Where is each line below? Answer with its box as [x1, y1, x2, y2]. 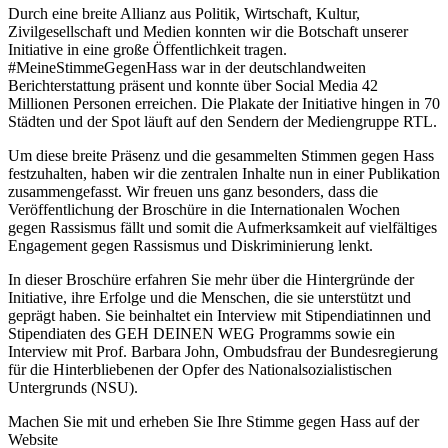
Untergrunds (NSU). [8, 379, 138, 397]
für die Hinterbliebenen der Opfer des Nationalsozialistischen [8, 361, 392, 379]
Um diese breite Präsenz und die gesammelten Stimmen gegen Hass [8, 147, 434, 165]
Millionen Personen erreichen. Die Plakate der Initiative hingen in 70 [8, 95, 440, 113]
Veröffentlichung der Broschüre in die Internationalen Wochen [8, 201, 400, 219]
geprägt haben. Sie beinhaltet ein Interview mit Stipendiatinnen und [8, 307, 431, 325]
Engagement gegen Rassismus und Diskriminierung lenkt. [8, 237, 373, 255]
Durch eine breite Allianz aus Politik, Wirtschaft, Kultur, [8, 5, 360, 23]
